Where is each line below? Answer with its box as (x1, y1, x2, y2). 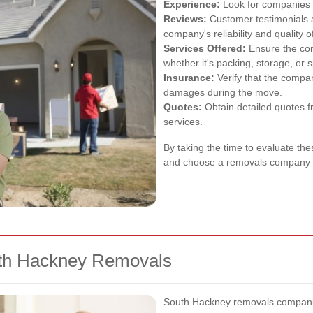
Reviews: (163, 13, 207, 25)
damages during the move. (163, 87, 282, 99)
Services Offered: (163, 43, 246, 54)
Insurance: (163, 72, 214, 84)
